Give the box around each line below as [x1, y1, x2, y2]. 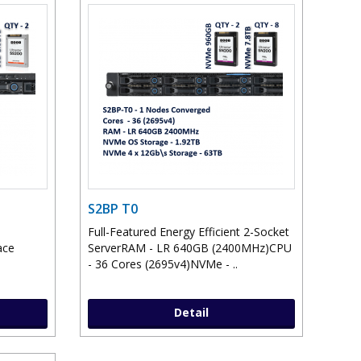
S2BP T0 [87, 200, 138, 218]
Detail [173, 305, 209, 321]
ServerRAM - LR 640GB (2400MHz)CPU [87, 240, 292, 256]
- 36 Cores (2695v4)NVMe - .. [87, 256, 238, 272]
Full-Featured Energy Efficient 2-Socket [87, 224, 289, 240]
